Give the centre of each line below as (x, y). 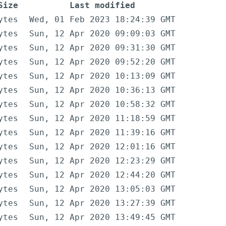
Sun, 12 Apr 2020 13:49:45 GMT (102, 217)
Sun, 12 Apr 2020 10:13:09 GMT (102, 76)
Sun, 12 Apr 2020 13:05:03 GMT (102, 189)
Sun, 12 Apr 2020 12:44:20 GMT (102, 175)
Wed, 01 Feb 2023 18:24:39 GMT (102, 20)
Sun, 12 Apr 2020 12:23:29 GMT (102, 161)
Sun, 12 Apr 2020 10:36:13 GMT (102, 90)
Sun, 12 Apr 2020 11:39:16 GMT (102, 133)
